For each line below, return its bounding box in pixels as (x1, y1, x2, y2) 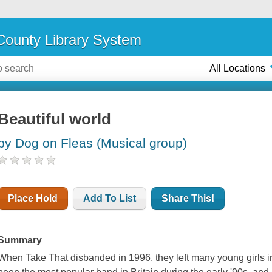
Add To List (83, 193, 137, 204)
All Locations (209, 63, 266, 73)
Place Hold (8, 193, 58, 204)
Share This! (161, 193, 215, 204)
